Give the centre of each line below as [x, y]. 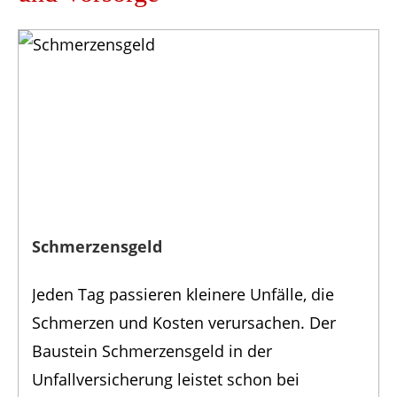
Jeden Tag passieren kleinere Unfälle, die [183, 295]
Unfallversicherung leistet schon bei [166, 380]
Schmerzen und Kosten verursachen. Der [184, 323]
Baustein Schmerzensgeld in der [152, 351]
